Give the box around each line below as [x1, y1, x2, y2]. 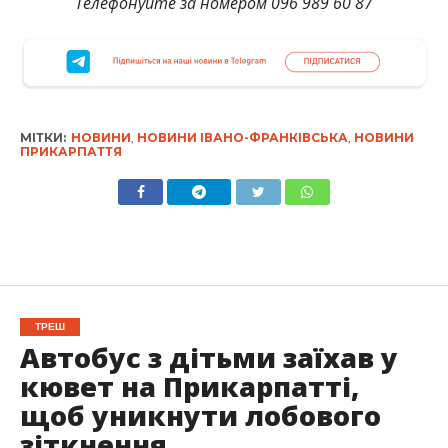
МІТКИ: [19, 130, 66, 146]
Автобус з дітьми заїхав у [19, 339, 398, 377]
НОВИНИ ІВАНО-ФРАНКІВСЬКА [136, 130, 348, 146]
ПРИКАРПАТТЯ [19, 144, 122, 160]
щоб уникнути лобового [19, 397, 381, 435]
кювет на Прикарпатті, [19, 368, 359, 406]
